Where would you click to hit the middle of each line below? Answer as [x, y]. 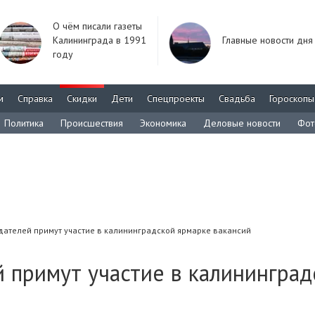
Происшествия [92, 123]
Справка [35, 98]
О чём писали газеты [97, 26]
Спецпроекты [176, 98]
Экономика [163, 123]
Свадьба [237, 98]
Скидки [82, 98]
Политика [24, 123]
